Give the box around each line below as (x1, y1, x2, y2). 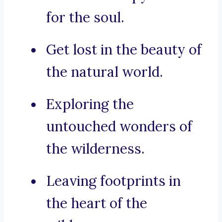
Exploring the (46, 95, 134, 113)
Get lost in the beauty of (46, 41, 202, 59)
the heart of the (46, 194, 147, 213)
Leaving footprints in (46, 172, 181, 190)
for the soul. (46, 8, 124, 27)
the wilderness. (46, 140, 145, 158)
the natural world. (46, 63, 163, 81)
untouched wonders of (46, 117, 192, 136)
